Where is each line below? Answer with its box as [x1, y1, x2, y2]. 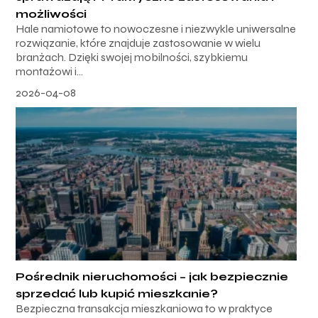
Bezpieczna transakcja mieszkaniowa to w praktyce [16, 301, 273, 315]
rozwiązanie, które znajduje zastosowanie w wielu [16, 35, 261, 50]
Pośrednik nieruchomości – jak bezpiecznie [16, 269, 289, 283]
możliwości [16, 6, 87, 21]
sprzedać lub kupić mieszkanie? [16, 286, 219, 300]
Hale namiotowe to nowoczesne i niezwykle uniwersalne [16, 21, 297, 35]
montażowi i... [16, 64, 84, 78]
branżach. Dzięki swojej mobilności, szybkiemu [16, 50, 248, 64]
